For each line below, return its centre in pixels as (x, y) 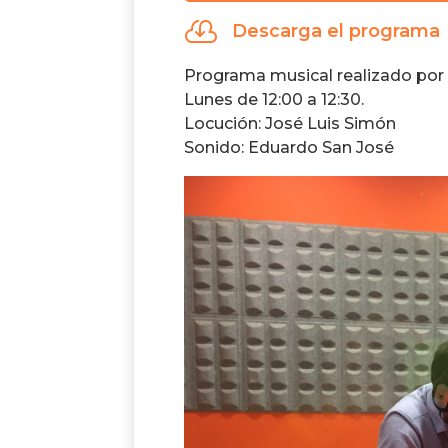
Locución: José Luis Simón (290, 124)
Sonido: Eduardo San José (289, 148)
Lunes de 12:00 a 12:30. (274, 100)
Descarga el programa (335, 30)
